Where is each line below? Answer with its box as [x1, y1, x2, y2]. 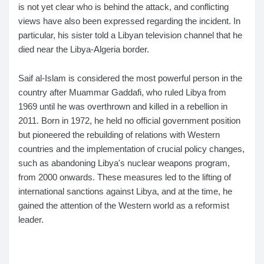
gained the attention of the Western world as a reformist [18, 200, 229, 211]
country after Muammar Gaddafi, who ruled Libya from [18, 87, 226, 98]
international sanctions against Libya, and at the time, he [18, 186, 232, 197]
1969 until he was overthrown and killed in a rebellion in [18, 101, 227, 112]
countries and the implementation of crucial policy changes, [18, 144, 245, 154]
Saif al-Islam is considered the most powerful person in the [18, 73, 242, 84]
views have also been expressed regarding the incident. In [18, 16, 240, 27]
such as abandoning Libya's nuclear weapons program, [18, 158, 230, 169]
